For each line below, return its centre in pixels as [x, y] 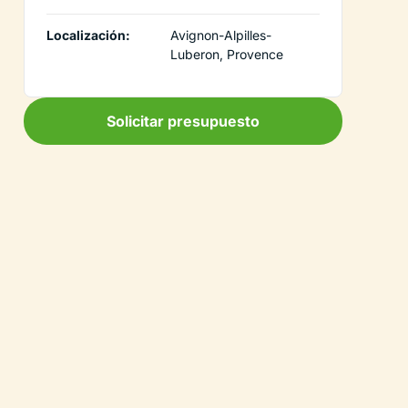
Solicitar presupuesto [183, 121]
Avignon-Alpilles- [221, 35]
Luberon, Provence [227, 54]
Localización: [88, 35]
